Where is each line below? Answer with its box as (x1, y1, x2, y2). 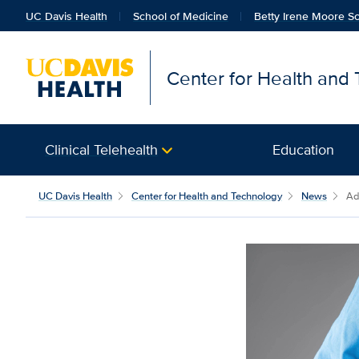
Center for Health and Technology (131, 188, 282, 204)
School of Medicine (133, 8, 228, 24)
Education (272, 139, 335, 159)
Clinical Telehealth (45, 139, 158, 159)
